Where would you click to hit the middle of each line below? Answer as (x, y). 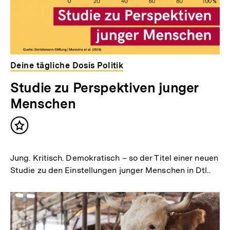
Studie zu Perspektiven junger (105, 87)
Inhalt (32, 130)
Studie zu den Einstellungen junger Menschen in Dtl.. (110, 170)
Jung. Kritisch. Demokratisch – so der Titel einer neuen (114, 158)
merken (35, 140)
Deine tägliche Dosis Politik (67, 65)
